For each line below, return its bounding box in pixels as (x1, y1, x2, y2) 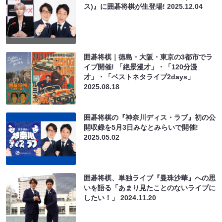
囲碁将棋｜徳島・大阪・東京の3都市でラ (84, 53, 213, 61)
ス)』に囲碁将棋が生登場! (84, 2, 167, 10)
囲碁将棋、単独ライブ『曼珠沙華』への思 (84, 173, 216, 182)
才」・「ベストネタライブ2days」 (84, 72, 195, 81)
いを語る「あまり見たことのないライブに (84, 183, 216, 192)
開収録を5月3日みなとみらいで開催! (84, 123, 199, 131)
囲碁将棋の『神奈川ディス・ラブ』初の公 (84, 113, 216, 121)
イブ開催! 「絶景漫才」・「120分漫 (84, 62, 198, 71)
